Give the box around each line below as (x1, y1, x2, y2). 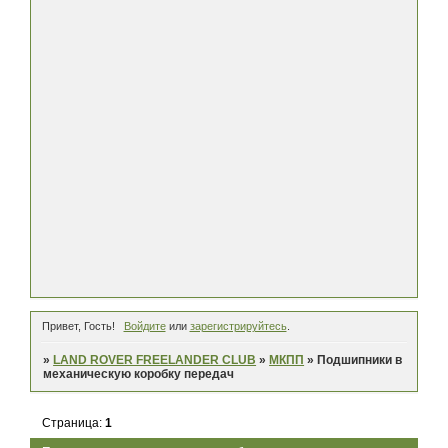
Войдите (123, 320, 166, 333)
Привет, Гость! (42, 320, 115, 333)
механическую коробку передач (43, 367, 235, 382)
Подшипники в (317, 353, 403, 368)
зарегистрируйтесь (189, 320, 287, 333)
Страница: (42, 415, 106, 430)
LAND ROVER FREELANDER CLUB (53, 353, 257, 368)
